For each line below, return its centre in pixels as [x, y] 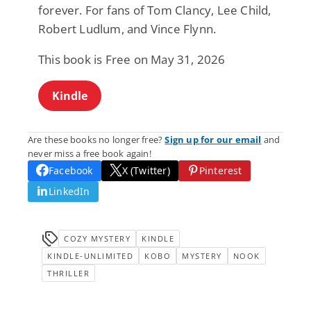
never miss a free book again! [90, 154]
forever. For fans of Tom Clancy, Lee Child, [155, 10]
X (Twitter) [146, 171]
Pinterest [220, 171]
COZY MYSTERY [97, 239]
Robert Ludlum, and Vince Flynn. [127, 29]
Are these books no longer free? [96, 140]
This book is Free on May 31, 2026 [132, 60]
